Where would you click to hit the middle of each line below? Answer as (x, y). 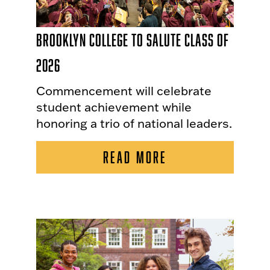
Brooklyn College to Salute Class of (133, 39)
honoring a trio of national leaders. (134, 123)
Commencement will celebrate (124, 90)
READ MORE (135, 157)
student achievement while (114, 106)
